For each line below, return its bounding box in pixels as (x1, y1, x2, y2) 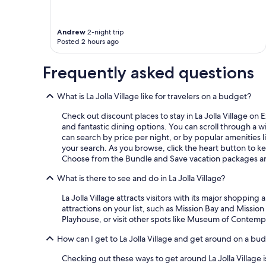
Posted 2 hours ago (57, 37, 119, 47)
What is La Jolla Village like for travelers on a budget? (57, 91, 251, 102)
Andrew (57, 27, 85, 37)
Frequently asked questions (43, 62, 254, 83)
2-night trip (85, 27, 124, 37)
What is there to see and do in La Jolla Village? (57, 173, 225, 184)
